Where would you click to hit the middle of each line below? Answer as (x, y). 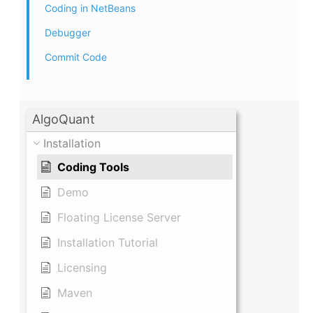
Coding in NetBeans (90, 8)
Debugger (68, 33)
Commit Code (76, 57)
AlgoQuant (64, 119)
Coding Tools (93, 167)
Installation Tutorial (108, 243)
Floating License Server (119, 218)
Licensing (82, 268)
